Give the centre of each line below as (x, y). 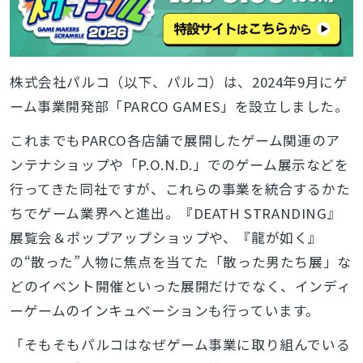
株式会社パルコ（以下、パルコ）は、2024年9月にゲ (179, 81)
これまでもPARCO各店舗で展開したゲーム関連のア (175, 140)
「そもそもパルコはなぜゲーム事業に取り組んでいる (180, 344)
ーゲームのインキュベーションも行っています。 (165, 310)
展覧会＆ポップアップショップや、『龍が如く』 (166, 237)
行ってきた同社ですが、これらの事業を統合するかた (180, 188)
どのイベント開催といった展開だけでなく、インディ (180, 286)
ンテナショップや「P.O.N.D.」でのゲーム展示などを (179, 164)
